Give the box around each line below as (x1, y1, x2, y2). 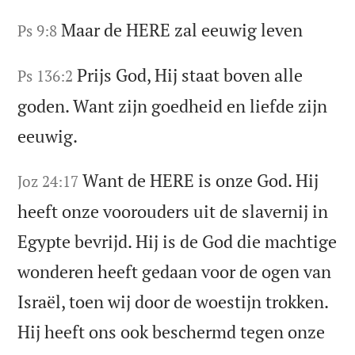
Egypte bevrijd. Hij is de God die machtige (17, 229, 338, 253)
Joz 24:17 (17, 170, 79, 191)
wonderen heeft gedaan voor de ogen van (17, 259, 332, 283)
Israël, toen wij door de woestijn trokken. (17, 289, 329, 313)
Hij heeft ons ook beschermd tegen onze (17, 319, 326, 343)
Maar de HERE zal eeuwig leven (61, 18, 303, 42)
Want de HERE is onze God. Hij (82, 168, 319, 192)
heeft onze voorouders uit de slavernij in (17, 199, 329, 223)
